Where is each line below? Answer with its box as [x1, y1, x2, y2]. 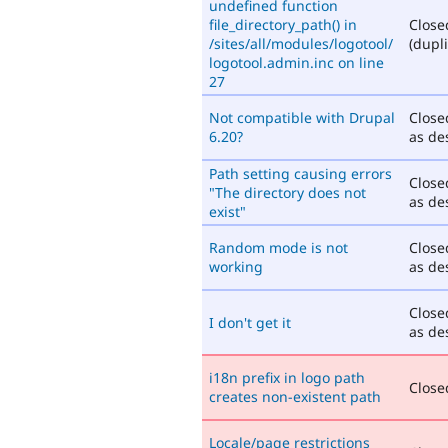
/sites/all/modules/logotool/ [209, 33, 393, 53]
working [209, 256, 263, 276]
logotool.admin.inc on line [209, 52, 384, 72]
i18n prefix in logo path [209, 367, 365, 387]
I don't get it [209, 312, 291, 332]
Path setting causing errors [209, 163, 392, 183]
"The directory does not [209, 182, 366, 202]
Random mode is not [209, 237, 348, 257]
